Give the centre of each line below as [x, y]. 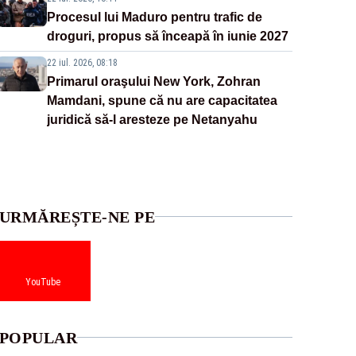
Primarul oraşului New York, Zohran [153, 81]
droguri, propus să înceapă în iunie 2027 [167, 36]
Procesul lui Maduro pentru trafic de [154, 17]
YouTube [43, 282]
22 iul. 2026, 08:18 [82, 62]
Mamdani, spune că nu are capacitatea [162, 100]
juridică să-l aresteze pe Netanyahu [152, 119]
